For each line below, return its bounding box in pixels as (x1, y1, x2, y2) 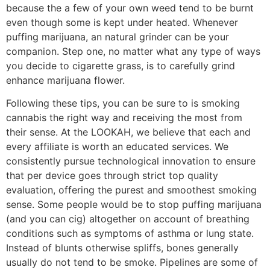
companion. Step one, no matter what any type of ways (6, 45, 260, 57)
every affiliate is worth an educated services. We (6, 140, 228, 153)
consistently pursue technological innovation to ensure (6, 155, 256, 168)
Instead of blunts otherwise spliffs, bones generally (6, 242, 239, 254)
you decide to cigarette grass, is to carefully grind (6, 59, 235, 72)
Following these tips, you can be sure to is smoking (6, 97, 240, 110)
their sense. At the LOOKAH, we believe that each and (6, 126, 251, 139)
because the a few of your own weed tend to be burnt (6, 1, 254, 14)
